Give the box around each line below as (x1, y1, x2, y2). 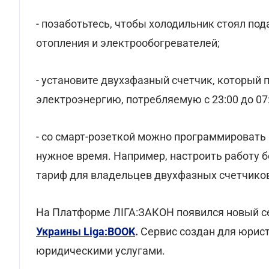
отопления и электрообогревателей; (36, 37, 220, 49)
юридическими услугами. (36, 244, 165, 257)
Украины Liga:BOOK (36, 225, 135, 238)
